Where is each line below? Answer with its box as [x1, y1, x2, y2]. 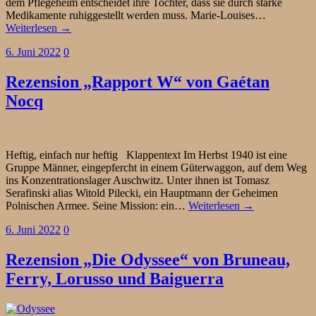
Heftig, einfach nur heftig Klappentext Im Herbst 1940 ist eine [6, 148, 287, 161]
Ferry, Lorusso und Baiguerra [6, 269, 224, 288]
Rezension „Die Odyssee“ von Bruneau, [6, 250, 290, 269]
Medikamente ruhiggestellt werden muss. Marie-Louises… [6, 9, 266, 22]
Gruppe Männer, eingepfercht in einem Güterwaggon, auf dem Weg [6, 161, 307, 174]
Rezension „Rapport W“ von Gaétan [6, 73, 269, 91]
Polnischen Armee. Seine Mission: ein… [6, 199, 188, 212]
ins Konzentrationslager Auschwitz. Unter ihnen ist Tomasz [6, 174, 269, 186]
